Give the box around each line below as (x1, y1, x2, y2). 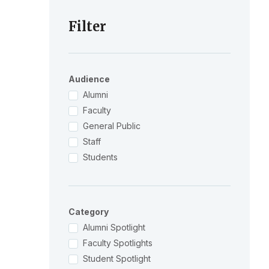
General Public (82, 121, 141, 131)
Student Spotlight (82, 253, 151, 264)
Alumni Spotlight (82, 222, 145, 232)
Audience (68, 74, 110, 84)
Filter (68, 18, 106, 35)
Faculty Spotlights (82, 238, 153, 248)
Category (68, 207, 109, 217)
